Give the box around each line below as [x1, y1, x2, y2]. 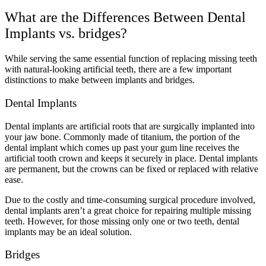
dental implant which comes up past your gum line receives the [5, 142, 239, 153]
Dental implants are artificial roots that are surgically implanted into [5, 121, 255, 131]
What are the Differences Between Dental [5, 9, 246, 26]
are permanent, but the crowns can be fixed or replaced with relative [5, 163, 258, 174]
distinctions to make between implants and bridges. [5, 75, 197, 85]
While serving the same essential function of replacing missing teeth [5, 53, 257, 64]
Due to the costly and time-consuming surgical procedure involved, [5, 194, 255, 205]
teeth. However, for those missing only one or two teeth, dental [5, 216, 239, 226]
